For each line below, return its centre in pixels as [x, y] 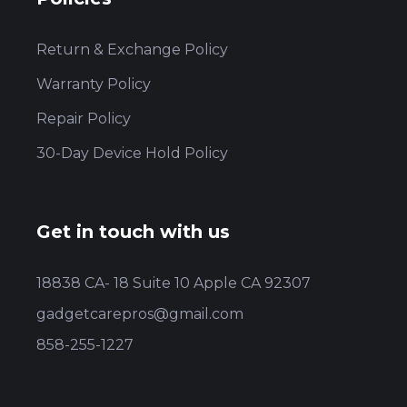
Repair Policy [84, 119]
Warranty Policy [94, 84]
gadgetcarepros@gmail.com [140, 314]
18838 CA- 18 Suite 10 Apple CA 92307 [174, 283]
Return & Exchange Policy [133, 50]
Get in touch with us [134, 232]
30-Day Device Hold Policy [133, 153]
